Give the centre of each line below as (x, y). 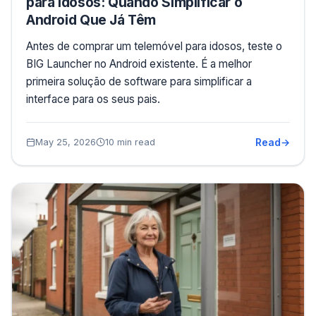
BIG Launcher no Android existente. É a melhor (139, 63)
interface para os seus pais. (93, 99)
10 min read (130, 142)
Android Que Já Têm (91, 19)
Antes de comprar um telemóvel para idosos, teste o (154, 46)
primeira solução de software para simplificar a (139, 81)
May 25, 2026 (66, 142)
